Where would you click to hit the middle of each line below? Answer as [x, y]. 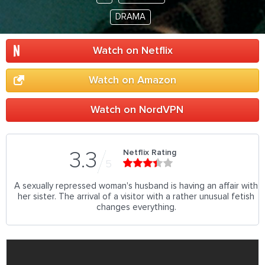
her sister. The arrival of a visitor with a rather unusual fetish [136, 197]
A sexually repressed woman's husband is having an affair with [136, 186]
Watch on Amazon [132, 80]
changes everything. [136, 207]
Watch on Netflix [132, 51]
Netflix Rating [149, 153]
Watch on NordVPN [137, 110]
